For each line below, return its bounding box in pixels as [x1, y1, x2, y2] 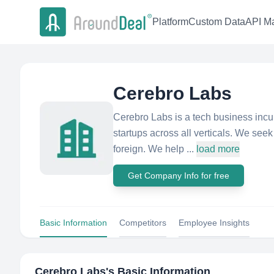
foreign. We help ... [113, 144, 194, 154]
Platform [152, 17, 188, 28]
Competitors [119, 218, 166, 228]
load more [196, 144, 240, 154]
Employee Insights [179, 218, 250, 228]
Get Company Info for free [128, 171, 229, 180]
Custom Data [188, 17, 245, 28]
